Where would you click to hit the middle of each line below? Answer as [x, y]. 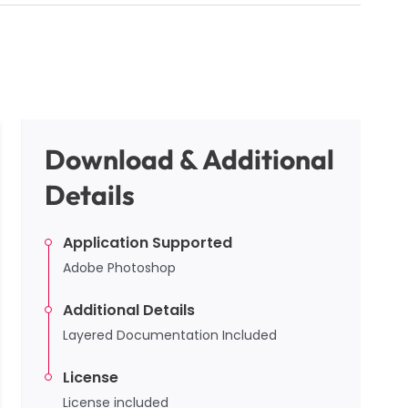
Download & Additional [189, 160]
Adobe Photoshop [119, 268]
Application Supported [148, 243]
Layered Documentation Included [170, 336]
